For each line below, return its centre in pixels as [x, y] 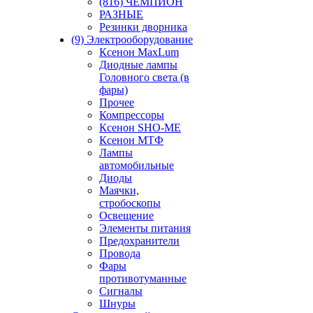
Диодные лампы [138, 65]
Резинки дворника [143, 27]
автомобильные [137, 165]
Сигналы [121, 291]
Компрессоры [132, 115]
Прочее [117, 102]
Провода [120, 253]
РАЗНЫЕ [121, 14]
